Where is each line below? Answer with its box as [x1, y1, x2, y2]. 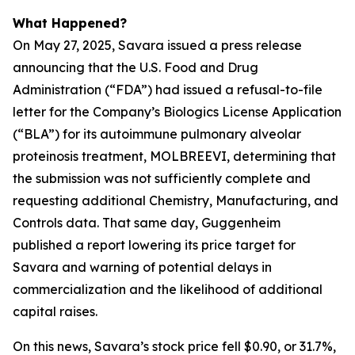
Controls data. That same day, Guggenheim [13, 215, 281, 231]
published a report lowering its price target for [13, 237, 296, 253]
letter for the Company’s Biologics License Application [13, 104, 342, 120]
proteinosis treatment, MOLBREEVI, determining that [13, 148, 336, 164]
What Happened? [13, 15, 127, 31]
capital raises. [13, 303, 97, 319]
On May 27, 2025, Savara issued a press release [13, 37, 302, 53]
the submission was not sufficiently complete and [13, 170, 311, 186]
